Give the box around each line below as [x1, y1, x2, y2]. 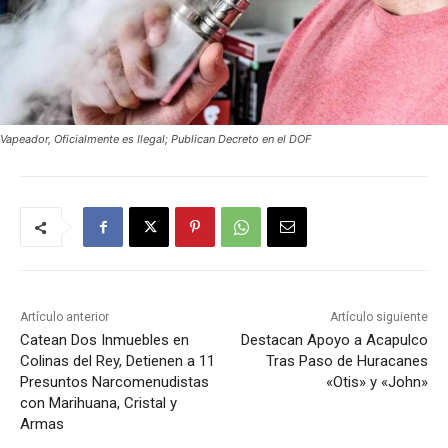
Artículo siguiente [329, 310, 428, 325]
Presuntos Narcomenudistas [20, 373, 209, 392]
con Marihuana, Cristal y [20, 394, 177, 413]
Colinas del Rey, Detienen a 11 [20, 352, 215, 371]
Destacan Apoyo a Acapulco [240, 331, 428, 350]
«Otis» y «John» [325, 373, 428, 392]
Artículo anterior [20, 310, 109, 325]
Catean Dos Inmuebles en [20, 331, 189, 350]
